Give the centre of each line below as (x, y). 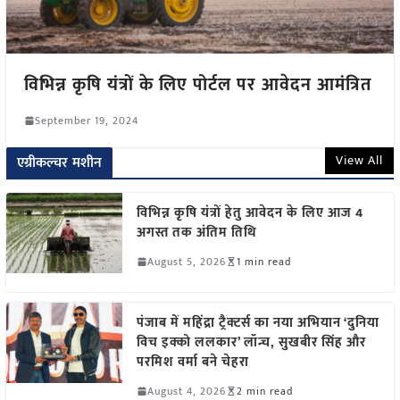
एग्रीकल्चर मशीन (59, 162)
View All (360, 160)
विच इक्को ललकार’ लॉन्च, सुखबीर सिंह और (251, 342)
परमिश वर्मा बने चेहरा (192, 362)
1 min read (263, 261)
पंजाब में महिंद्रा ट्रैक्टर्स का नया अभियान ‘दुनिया (258, 322)
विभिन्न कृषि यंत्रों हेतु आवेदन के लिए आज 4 (250, 212)
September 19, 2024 (86, 120)
